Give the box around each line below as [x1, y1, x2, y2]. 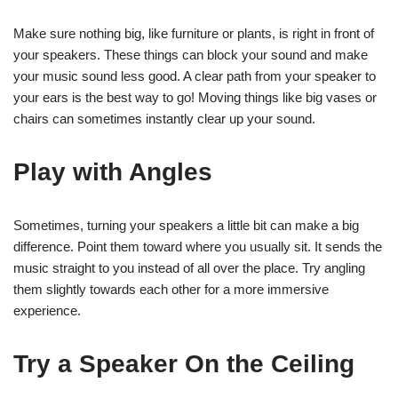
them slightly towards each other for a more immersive [13, 281, 329, 297]
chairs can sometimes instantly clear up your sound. [13, 110, 315, 126]
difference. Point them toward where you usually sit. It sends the [13, 238, 382, 254]
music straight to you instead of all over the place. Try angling [13, 259, 365, 275]
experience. [13, 302, 81, 318]
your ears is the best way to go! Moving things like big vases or [13, 89, 377, 105]
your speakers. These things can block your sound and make [13, 46, 368, 62]
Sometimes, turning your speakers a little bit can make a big [13, 217, 359, 233]
